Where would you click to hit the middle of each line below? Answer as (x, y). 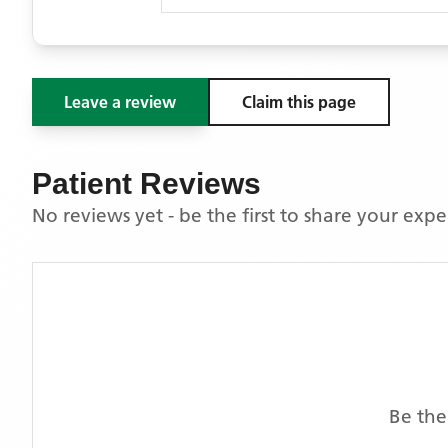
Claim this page (299, 102)
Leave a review (120, 102)
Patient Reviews (146, 183)
